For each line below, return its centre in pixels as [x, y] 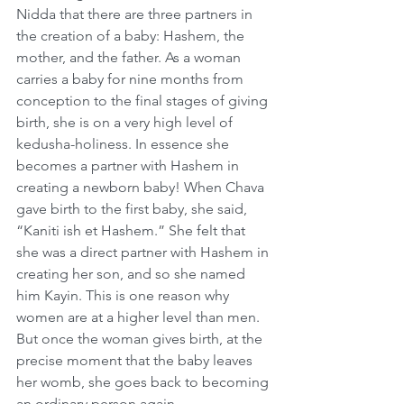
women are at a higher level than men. [140, 317]
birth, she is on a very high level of [126, 122]
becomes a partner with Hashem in [129, 165]
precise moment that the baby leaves [136, 360]
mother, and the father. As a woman [130, 57]
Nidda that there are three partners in [136, 14]
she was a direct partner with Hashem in [144, 252]
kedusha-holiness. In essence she [124, 144]
